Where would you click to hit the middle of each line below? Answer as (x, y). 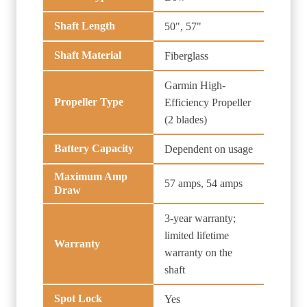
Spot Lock (78, 299)
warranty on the (198, 253)
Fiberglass (186, 56)
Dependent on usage (209, 149)
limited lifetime (197, 236)
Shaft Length (85, 26)
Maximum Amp (91, 177)
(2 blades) (186, 120)
